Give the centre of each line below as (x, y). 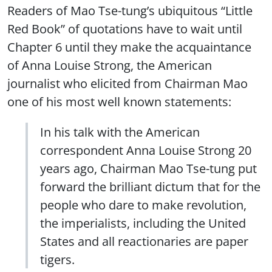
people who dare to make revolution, (143, 205)
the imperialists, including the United (143, 223)
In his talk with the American (120, 132)
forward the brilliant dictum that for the (150, 187)
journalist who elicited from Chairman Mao (127, 83)
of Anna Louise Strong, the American (110, 65)
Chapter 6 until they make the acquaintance (129, 47)
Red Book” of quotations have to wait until (125, 29)
